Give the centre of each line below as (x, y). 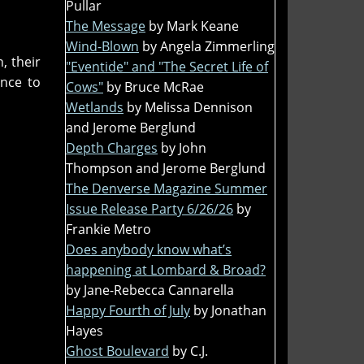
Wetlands (95, 107)
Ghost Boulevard (117, 351)
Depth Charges (112, 147)
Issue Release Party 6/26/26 (149, 208)
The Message (106, 26)
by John (184, 147)
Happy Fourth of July (128, 310)
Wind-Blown (102, 46)
